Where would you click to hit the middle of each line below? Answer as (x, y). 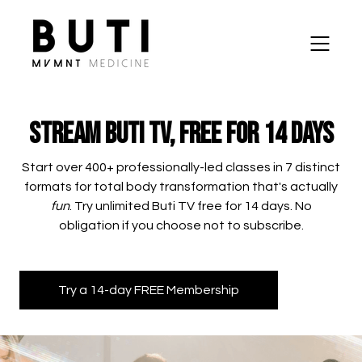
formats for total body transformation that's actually (181, 187)
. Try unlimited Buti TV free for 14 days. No (190, 206)
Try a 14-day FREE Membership (149, 290)
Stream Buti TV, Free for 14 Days (181, 135)
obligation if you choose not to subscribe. (181, 225)
